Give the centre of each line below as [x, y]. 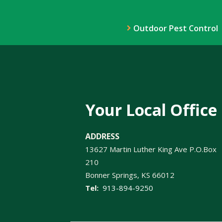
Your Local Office [151, 110]
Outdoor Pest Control [175, 28]
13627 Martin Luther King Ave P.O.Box [151, 149]
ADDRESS [102, 136]
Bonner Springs [111, 175]
